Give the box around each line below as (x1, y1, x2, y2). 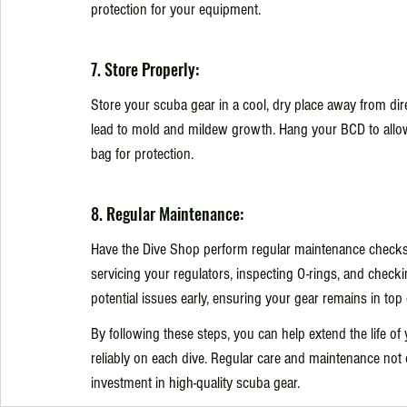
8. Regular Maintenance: (91, 201, 243, 225)
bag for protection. (91, 144, 194, 164)
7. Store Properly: (91, 56, 199, 81)
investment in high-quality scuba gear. (91, 372, 300, 392)
